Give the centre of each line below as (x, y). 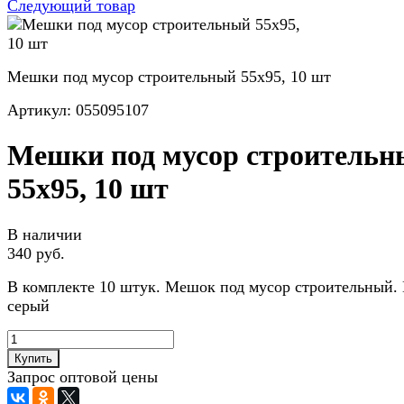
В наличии (45, 234)
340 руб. (36, 253)
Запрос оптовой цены (83, 376)
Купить (33, 358)
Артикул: (41, 110)
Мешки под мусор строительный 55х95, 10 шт (169, 77)
